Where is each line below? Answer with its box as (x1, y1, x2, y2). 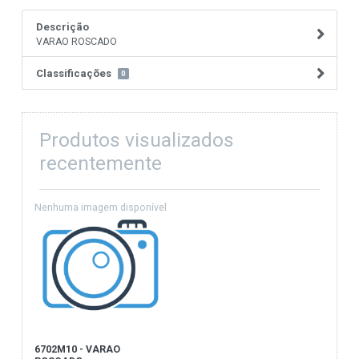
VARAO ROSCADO (36, 35, 118, 47)
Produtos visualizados (38, 127, 234, 151)
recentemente (38, 151, 162, 175)
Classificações (36, 67, 112, 79)
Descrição (36, 20, 90, 33)
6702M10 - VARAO (34, 344, 120, 356)
